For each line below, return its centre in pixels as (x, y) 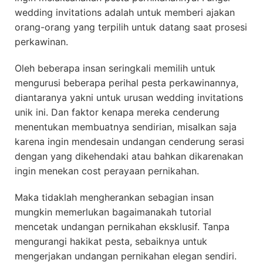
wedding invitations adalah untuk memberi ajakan (125, 12)
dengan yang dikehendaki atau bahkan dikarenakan (129, 156)
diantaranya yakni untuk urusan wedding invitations (129, 97)
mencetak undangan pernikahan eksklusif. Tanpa (122, 227)
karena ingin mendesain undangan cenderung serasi (129, 141)
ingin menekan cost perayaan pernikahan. (107, 171)
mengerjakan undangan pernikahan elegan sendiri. (126, 256)
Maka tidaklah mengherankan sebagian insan (114, 197)
